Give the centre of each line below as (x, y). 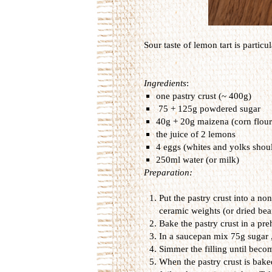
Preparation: (168, 172)
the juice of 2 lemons (195, 134)
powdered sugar (230, 108)
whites (198, 147)
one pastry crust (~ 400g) (203, 96)
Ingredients (165, 83)
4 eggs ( (171, 147)
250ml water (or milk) (197, 159)
